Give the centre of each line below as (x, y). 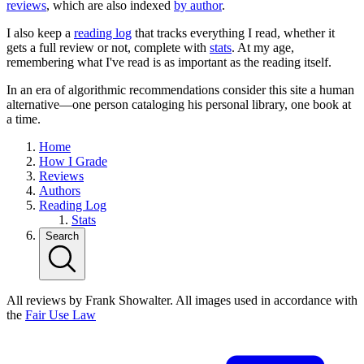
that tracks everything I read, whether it (233, 32)
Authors (60, 190)
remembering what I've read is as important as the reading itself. (169, 62)
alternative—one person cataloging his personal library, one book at (179, 104)
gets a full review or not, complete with (108, 47)
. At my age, (263, 47)
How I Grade (73, 161)
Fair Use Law (61, 314)
